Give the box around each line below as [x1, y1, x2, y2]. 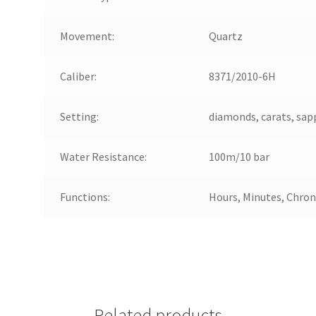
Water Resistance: [59, 149, 147, 164]
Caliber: [59, 68, 97, 83]
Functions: [59, 189, 110, 204]
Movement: [59, 28, 114, 43]
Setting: [59, 109, 99, 123]
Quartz [208, 28, 243, 43]
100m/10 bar [208, 149, 269, 164]
